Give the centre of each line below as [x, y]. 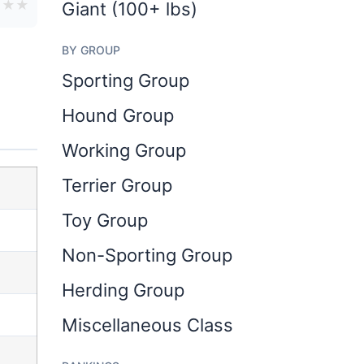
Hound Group [118, 115]
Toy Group [105, 220]
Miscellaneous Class [147, 325]
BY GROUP [91, 50]
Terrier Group [117, 185]
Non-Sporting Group [147, 255]
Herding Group [123, 290]
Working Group [124, 150]
